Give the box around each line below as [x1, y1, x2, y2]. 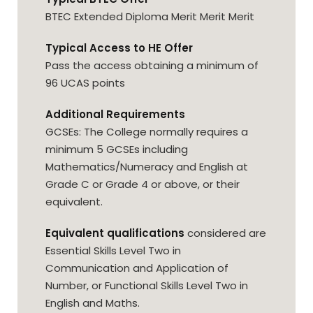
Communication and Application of [45, 261, 228, 276]
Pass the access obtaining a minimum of [45, 58, 259, 73]
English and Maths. [45, 296, 140, 311]
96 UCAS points [45, 75, 125, 91]
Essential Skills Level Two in [45, 243, 181, 259]
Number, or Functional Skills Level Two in [45, 278, 248, 293]
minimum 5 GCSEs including [45, 142, 188, 157]
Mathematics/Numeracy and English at [45, 159, 248, 175]
